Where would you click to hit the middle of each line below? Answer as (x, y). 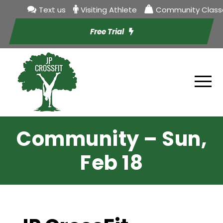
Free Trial (107, 32)
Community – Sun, (111, 139)
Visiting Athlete (109, 10)
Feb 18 (111, 163)
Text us (52, 10)
